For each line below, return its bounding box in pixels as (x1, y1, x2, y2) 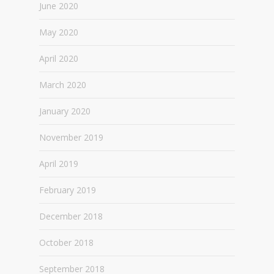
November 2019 (39, 131, 103, 143)
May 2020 (39, 26, 78, 38)
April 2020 (39, 52, 78, 64)
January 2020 (39, 105, 91, 117)
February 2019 (39, 183, 96, 196)
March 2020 (39, 78, 86, 91)
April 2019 (39, 157, 78, 169)
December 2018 (39, 210, 103, 222)
